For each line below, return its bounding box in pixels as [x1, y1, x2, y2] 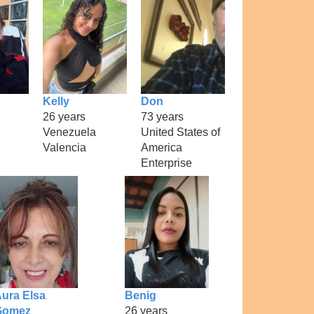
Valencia [43, 141, 86, 153]
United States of [141, 125, 220, 138]
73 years [141, 110, 184, 123]
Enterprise [141, 156, 192, 169]
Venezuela [43, 125, 96, 138]
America [141, 141, 182, 153]
